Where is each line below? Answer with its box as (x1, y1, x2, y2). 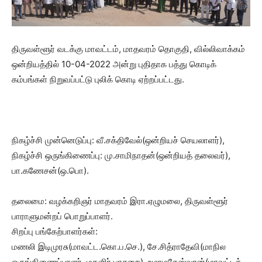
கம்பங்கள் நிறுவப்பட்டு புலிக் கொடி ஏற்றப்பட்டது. (12, 73, 184, 85)
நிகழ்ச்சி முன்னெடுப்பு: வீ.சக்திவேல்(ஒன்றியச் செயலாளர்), (12, 134, 225, 146)
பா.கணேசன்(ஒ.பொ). (12, 164, 89, 176)
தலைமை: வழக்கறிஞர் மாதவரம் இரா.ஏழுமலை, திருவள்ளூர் (12, 195, 228, 206)
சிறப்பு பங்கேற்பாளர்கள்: (12, 225, 98, 237)
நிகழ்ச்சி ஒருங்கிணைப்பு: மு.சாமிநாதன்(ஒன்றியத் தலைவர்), (12, 149, 230, 161)
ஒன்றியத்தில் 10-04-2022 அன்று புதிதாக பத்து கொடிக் (12, 58, 216, 70)
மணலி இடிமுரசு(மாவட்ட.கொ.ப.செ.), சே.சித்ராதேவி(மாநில (12, 240, 226, 252)
